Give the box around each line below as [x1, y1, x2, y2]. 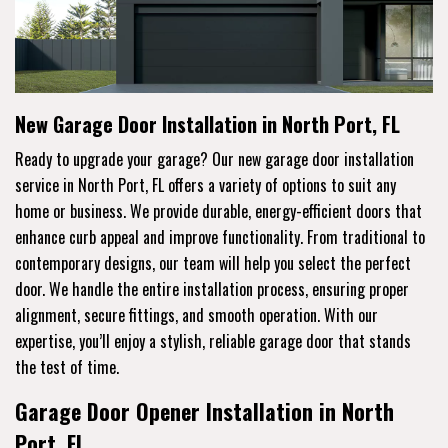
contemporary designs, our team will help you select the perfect [15, 250, 411, 275]
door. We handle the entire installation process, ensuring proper [15, 276, 409, 301]
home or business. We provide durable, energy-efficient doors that [15, 198, 422, 223]
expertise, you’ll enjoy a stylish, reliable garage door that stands [15, 328, 411, 353]
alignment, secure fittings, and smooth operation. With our [15, 302, 378, 327]
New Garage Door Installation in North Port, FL [15, 108, 400, 139]
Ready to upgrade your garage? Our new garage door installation [15, 146, 414, 171]
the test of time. [15, 354, 119, 379]
